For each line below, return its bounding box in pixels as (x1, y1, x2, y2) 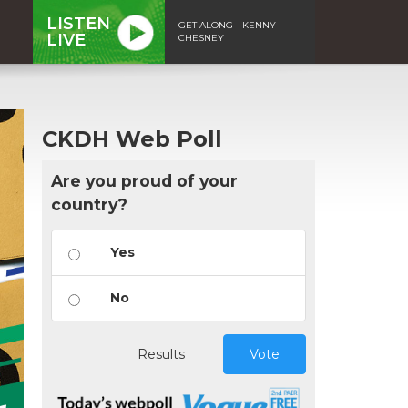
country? (51, 194, 127, 214)
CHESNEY (178, 31, 224, 44)
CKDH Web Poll (42, 125, 222, 152)
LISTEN (46, 13, 110, 34)
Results (138, 345, 185, 362)
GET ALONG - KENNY (178, 18, 276, 31)
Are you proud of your (51, 170, 238, 190)
